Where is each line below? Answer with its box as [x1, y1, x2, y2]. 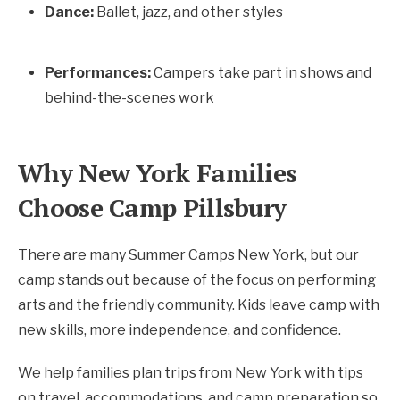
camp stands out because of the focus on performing [18, 271, 376, 288]
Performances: [45, 63, 151, 81]
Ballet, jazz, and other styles [94, 3, 283, 21]
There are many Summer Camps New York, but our [18, 246, 359, 263]
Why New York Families [18, 155, 297, 189]
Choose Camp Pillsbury [18, 190, 287, 224]
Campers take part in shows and [151, 63, 371, 81]
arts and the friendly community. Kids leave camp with [18, 296, 379, 313]
